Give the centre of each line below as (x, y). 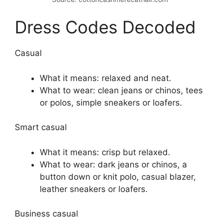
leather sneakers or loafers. (94, 189)
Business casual (46, 214)
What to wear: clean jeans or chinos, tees (121, 90)
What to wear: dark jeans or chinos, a (113, 164)
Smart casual (41, 127)
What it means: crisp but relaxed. (105, 152)
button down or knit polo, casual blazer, (118, 177)
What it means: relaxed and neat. (106, 78)
